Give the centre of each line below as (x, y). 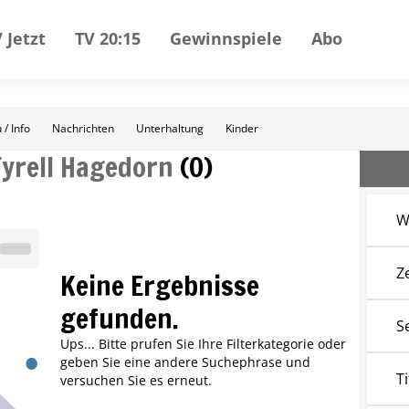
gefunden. (119, 319)
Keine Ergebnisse (159, 286)
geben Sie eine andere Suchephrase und (185, 362)
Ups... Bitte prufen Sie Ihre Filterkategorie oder (203, 344)
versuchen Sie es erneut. (136, 381)
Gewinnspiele (226, 38)
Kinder (242, 128)
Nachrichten (83, 128)
